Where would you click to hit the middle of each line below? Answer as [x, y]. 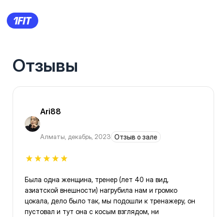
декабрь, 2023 [89, 137]
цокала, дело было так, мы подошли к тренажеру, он [110, 201]
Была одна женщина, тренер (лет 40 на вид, [97, 180]
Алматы [53, 137]
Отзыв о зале [136, 137]
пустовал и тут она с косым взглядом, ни [92, 212]
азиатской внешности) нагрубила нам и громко [101, 190]
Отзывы [45, 66]
